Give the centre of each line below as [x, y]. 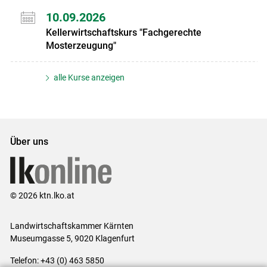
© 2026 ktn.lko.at [42, 195]
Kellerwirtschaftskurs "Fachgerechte [123, 32]
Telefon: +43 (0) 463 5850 [57, 260]
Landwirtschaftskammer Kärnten [72, 226]
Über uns [29, 141]
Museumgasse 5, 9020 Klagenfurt [72, 238]
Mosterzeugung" [81, 45]
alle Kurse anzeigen [89, 77]
